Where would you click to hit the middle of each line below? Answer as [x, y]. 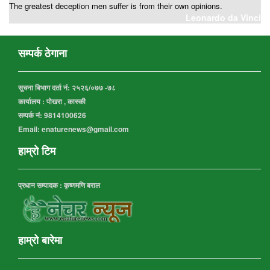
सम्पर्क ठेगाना [42, 53]
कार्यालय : [32, 101]
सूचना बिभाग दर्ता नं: [44, 87]
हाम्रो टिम [37, 150]
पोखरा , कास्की [66, 101]
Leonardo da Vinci [223, 17]
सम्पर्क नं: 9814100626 [52, 115]
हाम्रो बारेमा [40, 240]
